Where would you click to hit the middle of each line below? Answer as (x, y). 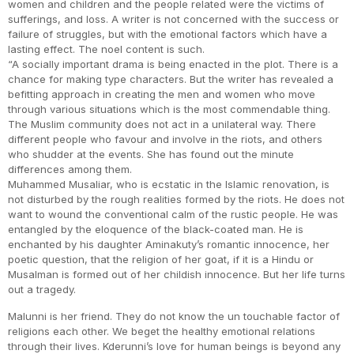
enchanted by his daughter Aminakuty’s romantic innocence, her (169, 245)
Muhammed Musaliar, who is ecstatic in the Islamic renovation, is (169, 185)
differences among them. (70, 169)
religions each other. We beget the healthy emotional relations (162, 331)
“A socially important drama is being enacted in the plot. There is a (173, 64)
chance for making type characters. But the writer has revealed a (171, 79)
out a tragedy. (42, 290)
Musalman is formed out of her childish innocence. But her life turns (177, 275)
